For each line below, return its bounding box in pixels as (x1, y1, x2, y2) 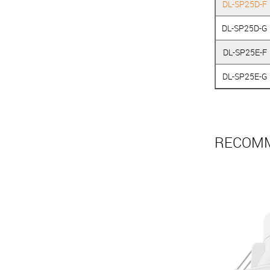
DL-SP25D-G (222, 22, 268, 34)
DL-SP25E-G (222, 71, 268, 82)
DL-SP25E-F (222, 46, 267, 58)
